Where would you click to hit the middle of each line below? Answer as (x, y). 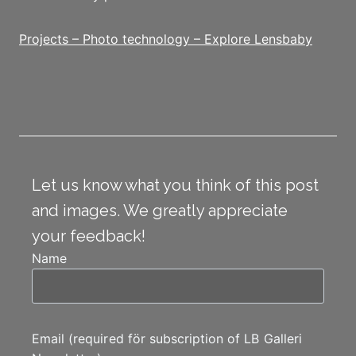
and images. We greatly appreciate (160, 210)
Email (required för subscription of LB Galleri (167, 338)
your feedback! (89, 236)
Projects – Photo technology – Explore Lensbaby (166, 39)
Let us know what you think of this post (175, 185)
